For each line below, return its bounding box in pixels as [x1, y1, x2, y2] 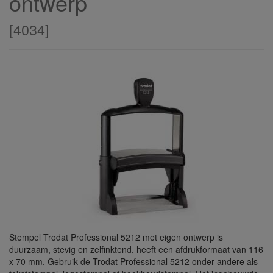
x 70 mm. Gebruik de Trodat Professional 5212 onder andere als [9, 255, 258, 268]
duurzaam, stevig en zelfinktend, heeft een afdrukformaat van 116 [9, 243, 263, 255]
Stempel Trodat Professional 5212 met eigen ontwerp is [9, 231, 223, 243]
